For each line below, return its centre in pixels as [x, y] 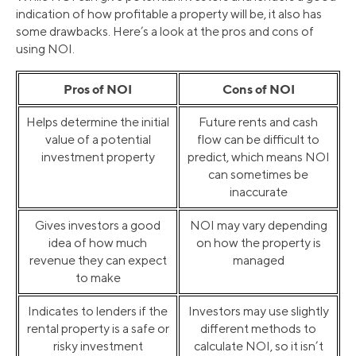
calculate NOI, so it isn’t [258, 346]
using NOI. [45, 48]
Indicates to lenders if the [98, 311]
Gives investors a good [98, 225]
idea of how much [98, 242]
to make [98, 277]
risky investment [98, 346]
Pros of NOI [98, 89]
